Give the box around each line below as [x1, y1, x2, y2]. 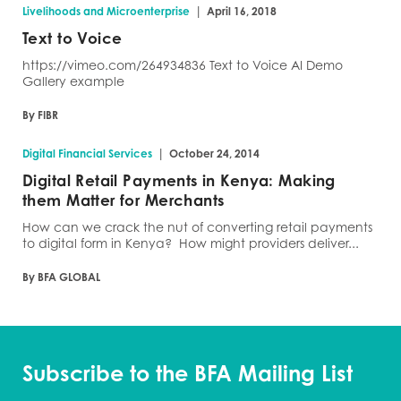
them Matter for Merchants [22, 191, 225, 209]
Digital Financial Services [22, 147, 152, 160]
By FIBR [22, 108, 58, 122]
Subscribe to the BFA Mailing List [22, 360, 353, 387]
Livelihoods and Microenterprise [22, 4, 190, 18]
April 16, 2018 [207, 4, 277, 18]
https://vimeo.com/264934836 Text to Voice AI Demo [22, 57, 343, 73]
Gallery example [22, 73, 124, 89]
